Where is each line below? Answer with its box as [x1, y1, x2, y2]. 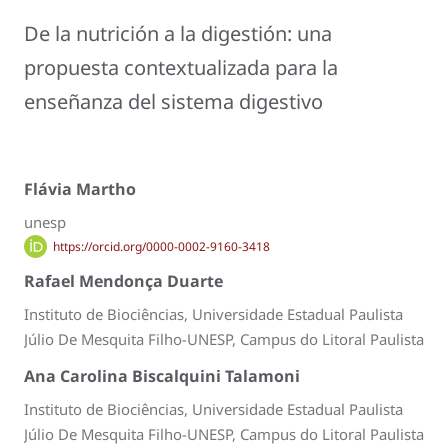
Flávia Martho [24, 177, 136, 200]
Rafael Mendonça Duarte [24, 270, 223, 293]
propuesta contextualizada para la [24, 54, 338, 82]
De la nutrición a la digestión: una [24, 20, 332, 48]
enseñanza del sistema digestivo [24, 88, 323, 116]
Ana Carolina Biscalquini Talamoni [24, 364, 300, 387]
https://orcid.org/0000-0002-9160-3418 [52, 237, 270, 255]
